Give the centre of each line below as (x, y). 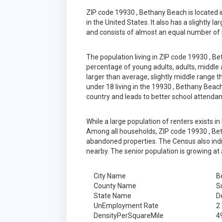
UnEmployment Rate (126, 205)
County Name (115, 186)
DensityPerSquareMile (129, 215)
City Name (110, 176)
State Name (113, 195)
